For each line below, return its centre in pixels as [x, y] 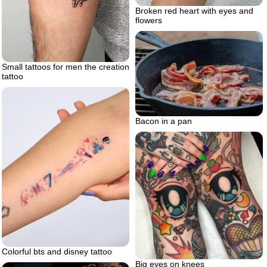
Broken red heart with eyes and [194, 10]
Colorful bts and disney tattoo [57, 252]
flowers [149, 20]
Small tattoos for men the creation [66, 67]
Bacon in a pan [164, 121]
